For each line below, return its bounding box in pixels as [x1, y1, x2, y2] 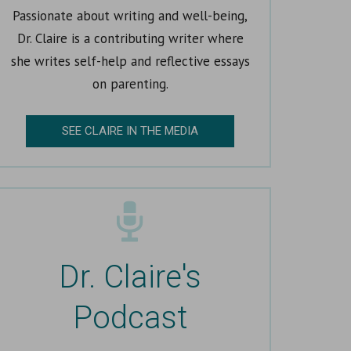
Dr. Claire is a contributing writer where [16, 29, 244, 47]
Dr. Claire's [59, 259, 201, 295]
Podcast [72, 299, 188, 336]
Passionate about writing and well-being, [13, 6, 248, 24]
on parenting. [92, 74, 168, 92]
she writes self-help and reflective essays [10, 52, 250, 70]
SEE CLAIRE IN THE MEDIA [62, 124, 198, 138]
